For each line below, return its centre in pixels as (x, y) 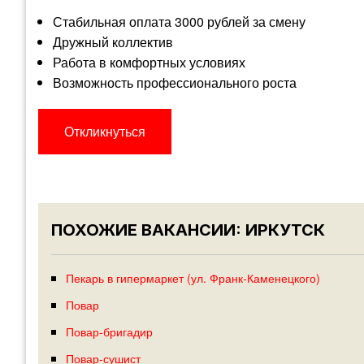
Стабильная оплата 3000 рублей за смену (179, 22)
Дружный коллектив (113, 42)
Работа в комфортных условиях (149, 63)
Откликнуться (105, 132)
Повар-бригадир (109, 331)
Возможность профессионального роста (174, 83)
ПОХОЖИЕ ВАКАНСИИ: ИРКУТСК (188, 230)
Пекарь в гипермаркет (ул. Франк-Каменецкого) (193, 278)
